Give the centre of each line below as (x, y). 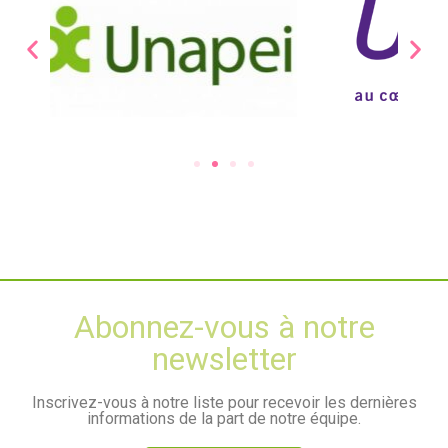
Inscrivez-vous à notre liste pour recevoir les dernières (224, 402)
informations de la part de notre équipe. (224, 418)
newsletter (224, 358)
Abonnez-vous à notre (224, 326)
